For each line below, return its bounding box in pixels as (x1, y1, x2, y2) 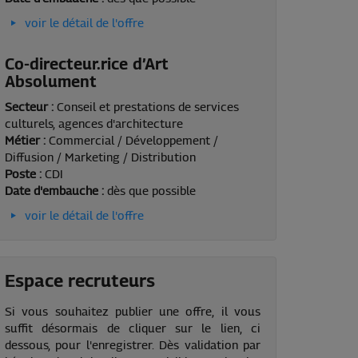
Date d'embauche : (5, 185, 107, 197)
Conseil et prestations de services (57, 101, 239, 113)
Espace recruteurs (5, 272, 155, 291)
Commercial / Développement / (49, 134, 218, 147)
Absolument (5, 74, 97, 90)
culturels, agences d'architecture (5, 117, 183, 130)
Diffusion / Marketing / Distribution (5, 151, 196, 164)
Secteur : (5, 101, 57, 113)
